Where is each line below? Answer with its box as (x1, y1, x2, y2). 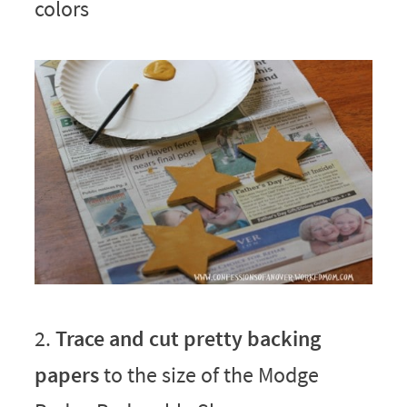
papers (34, 360, 99, 389)
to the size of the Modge (98, 360, 319, 389)
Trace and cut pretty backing (55, 323, 321, 352)
